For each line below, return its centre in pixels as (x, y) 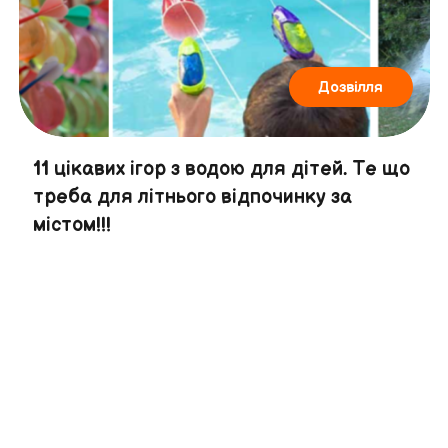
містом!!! (71, 224)
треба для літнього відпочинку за (192, 196)
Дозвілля (351, 87)
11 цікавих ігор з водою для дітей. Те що (221, 168)
